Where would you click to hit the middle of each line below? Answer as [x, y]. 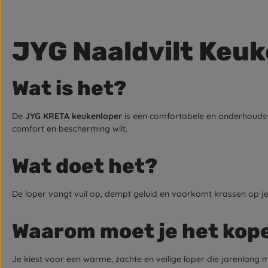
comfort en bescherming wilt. [70, 129]
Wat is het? [69, 88]
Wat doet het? [85, 166]
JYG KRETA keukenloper [74, 116]
